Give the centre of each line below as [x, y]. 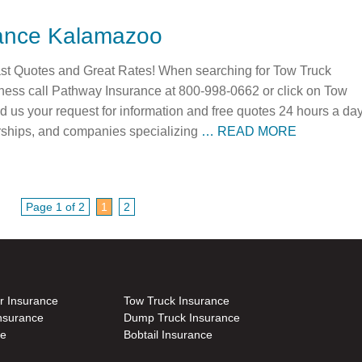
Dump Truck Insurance [181, 317]
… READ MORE [249, 130]
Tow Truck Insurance [176, 300]
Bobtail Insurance [168, 334]
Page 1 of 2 [55, 207]
